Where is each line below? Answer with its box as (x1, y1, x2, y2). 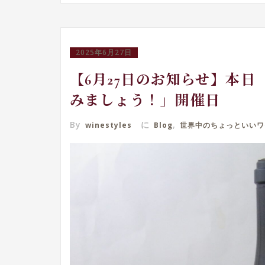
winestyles (85, 120, 132, 130)
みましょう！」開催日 (70, 92, 221, 109)
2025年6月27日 (76, 47, 132, 57)
